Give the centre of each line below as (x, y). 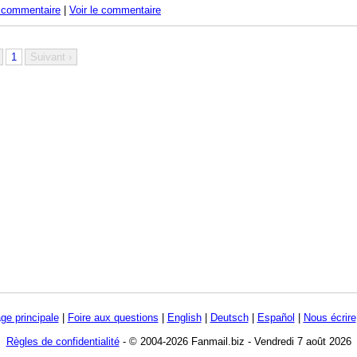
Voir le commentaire (115, 10)
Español (276, 317)
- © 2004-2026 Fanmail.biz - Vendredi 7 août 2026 (235, 341)
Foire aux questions (113, 317)
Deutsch (229, 317)
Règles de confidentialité (63, 341)
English (184, 317)
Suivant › (51, 57)
